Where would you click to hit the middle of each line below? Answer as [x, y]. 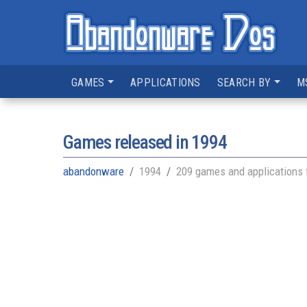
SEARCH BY [244, 83]
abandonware [94, 171]
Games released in [127, 142]
